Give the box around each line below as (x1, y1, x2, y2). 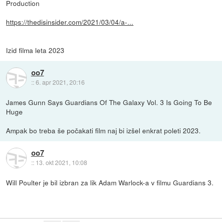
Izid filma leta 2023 (6, 45, 65, 55)
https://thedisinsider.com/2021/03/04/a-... (6, 16, 134, 27)
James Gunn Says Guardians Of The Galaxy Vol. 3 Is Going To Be (6, 97, 213, 107)
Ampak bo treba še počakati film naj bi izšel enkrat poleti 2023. (6, 125, 201, 135)
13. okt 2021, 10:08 (35, 158, 87, 167)
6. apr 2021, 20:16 (35, 78, 85, 87)
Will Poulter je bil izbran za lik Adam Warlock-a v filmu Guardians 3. (6, 177, 214, 187)
